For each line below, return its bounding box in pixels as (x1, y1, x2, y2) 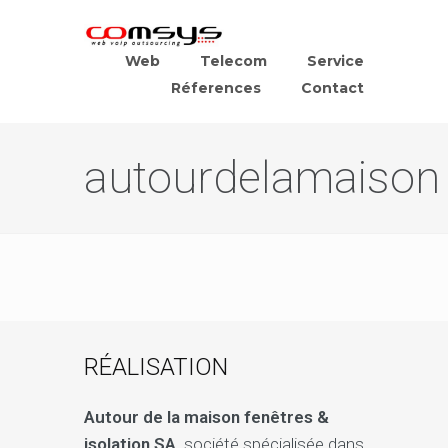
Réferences (171, 79, 261, 97)
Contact (301, 79, 364, 97)
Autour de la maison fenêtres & (84, 407, 329, 427)
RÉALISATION (84, 353, 228, 381)
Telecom (200, 52, 267, 70)
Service (307, 52, 364, 70)
